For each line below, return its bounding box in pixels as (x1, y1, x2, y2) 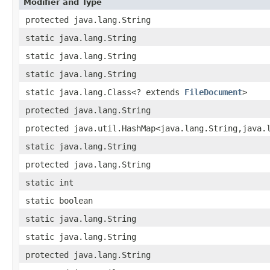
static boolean (25, 195, 93, 206)
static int (25, 177, 74, 187)
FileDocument (184, 87, 242, 97)
